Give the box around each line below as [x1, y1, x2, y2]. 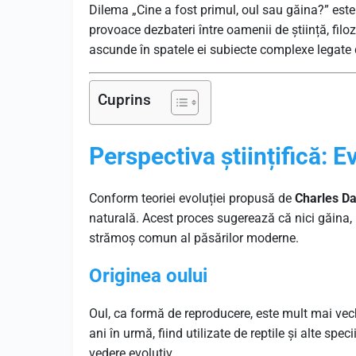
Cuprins [98, 91, 151, 110]
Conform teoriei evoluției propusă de [89, 191, 295, 206]
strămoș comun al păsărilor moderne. [89, 230, 299, 246]
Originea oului [89, 265, 207, 287]
